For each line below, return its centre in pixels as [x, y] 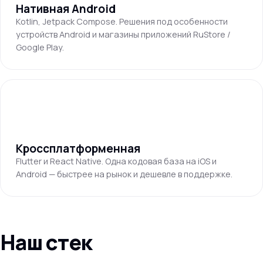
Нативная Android [66, 9]
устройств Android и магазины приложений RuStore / [123, 34]
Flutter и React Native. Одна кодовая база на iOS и [116, 161]
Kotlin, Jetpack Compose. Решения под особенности [122, 21]
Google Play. [40, 47]
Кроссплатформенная [78, 149]
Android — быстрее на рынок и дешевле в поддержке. [124, 174]
